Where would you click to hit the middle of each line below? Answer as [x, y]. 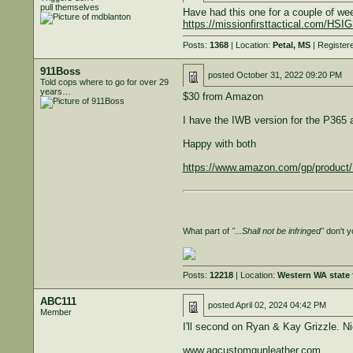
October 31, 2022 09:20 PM [289, 75]
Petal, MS [291, 45]
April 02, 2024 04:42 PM [281, 305]
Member [56, 312]
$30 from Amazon [223, 97]
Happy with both [219, 144]
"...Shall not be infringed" [277, 230]
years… [55, 91]
